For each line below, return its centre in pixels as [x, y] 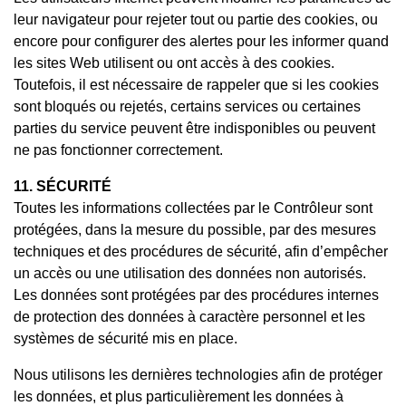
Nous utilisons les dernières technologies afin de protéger [198, 374]
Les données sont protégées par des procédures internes [196, 295]
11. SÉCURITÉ [63, 186]
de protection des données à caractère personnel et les [189, 316]
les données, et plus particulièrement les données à [179, 396]
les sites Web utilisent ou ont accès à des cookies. [174, 63]
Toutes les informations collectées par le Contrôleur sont [193, 208]
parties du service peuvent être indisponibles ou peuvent [194, 128]
